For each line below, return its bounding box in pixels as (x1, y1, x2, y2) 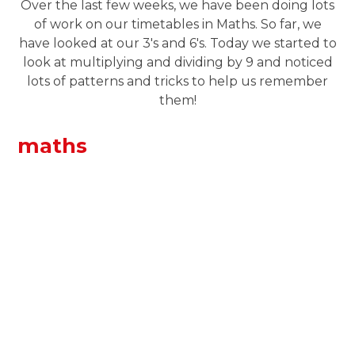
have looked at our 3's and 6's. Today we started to (18, 36, 337, 51)
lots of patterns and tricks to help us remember (27, 74, 328, 89)
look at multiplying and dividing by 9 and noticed (22, 55, 333, 70)
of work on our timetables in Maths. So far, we (33, 17, 322, 32)
